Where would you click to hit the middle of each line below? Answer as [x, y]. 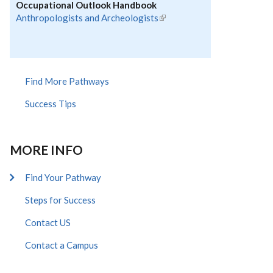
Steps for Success [60, 200]
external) [177, 30]
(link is [171, 18]
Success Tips [51, 104]
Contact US [48, 222]
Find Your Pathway [63, 177]
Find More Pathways [67, 81]
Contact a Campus [62, 245]
